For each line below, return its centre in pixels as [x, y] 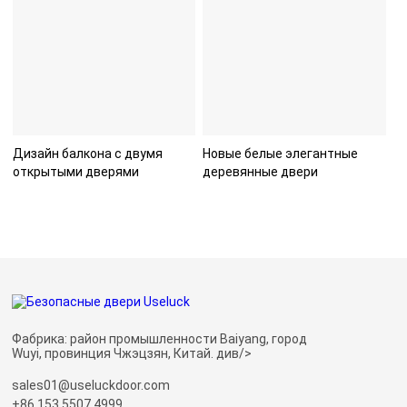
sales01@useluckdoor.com [91, 386]
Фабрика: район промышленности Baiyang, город [160, 339]
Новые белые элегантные [281, 154]
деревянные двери [261, 172]
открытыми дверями [75, 172]
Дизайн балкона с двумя [87, 154]
